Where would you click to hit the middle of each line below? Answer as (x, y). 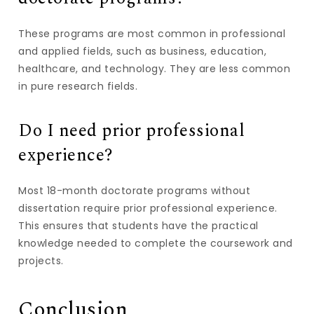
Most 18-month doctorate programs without (135, 190)
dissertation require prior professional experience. (148, 208)
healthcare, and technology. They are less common (155, 69)
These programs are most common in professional (152, 34)
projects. (41, 260)
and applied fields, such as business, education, (143, 51)
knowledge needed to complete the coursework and (156, 243)
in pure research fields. (78, 86)
